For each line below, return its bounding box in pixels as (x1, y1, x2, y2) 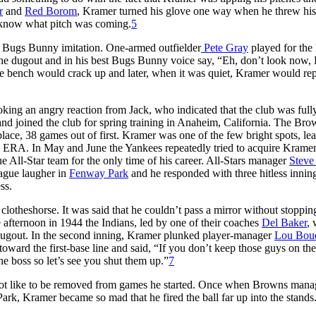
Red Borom (25, 4, 77, 17)
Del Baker (262, 216, 307, 229)
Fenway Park (69, 166, 128, 179)
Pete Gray (201, 41, 248, 54)
